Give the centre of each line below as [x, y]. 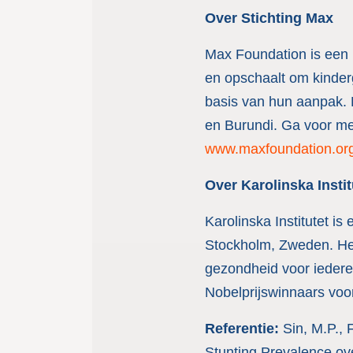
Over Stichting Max [269, 18]
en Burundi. [243, 125]
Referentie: [243, 329]
